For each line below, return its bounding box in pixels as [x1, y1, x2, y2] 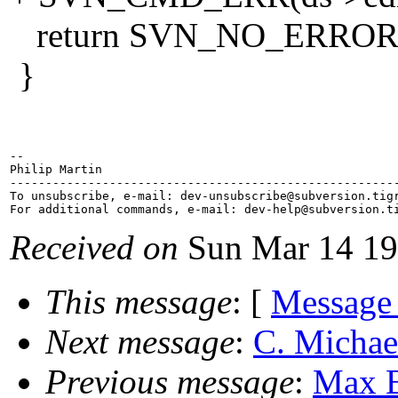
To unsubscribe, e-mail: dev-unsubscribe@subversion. [10, 189, 372, 203]
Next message [45, 322, 235, 362]
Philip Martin [10, 163, 102, 177]
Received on [10, 228, 179, 267]
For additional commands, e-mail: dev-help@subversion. [10, 203, 386, 217]
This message [45, 283, 232, 322]
